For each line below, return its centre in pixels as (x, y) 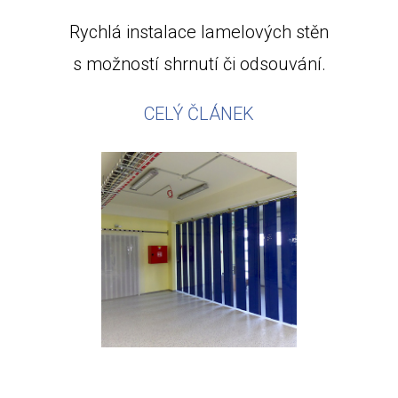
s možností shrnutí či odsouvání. (199, 64)
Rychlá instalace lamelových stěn (199, 32)
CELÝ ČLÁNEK (199, 114)
